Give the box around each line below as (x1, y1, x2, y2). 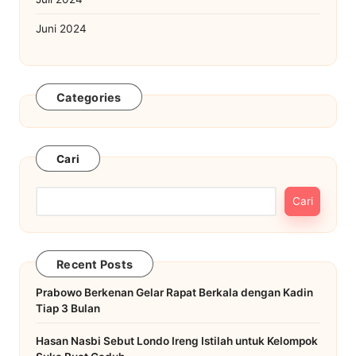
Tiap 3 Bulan (36, 301, 100, 315)
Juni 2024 (36, 21, 87, 35)
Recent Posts (56, 257, 133, 272)
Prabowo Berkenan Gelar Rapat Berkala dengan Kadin (36, 285, 313, 299)
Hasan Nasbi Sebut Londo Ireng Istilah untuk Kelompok (36, 334, 318, 347)
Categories (56, 91, 122, 105)
